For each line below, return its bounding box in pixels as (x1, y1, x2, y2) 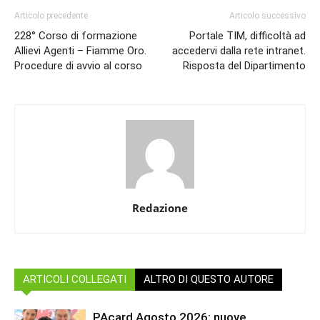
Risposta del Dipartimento (183, 59, 306, 72)
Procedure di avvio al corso (14, 59, 142, 72)
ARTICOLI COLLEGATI (23, 272, 126, 286)
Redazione (132, 200, 188, 215)
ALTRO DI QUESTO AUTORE (144, 272, 274, 286)
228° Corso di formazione (14, 29, 137, 42)
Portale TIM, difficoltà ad (189, 29, 306, 42)
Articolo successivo (229, 10, 306, 21)
